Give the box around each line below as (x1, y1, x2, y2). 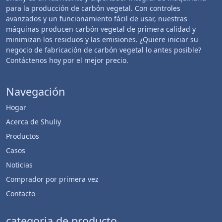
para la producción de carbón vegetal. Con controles (6, 3, 180, 13)
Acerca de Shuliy (6, 117, 61, 126)
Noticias (6, 160, 33, 169)
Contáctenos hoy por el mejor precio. (6, 55, 128, 65)
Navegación (6, 84, 65, 99)
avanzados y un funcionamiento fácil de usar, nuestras (6, 14, 187, 23)
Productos (6, 131, 39, 141)
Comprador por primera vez (6, 174, 99, 184)
